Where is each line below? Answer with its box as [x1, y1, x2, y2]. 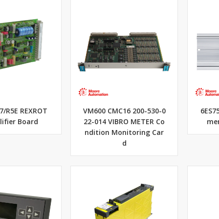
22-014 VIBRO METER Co [84, 118, 165, 126]
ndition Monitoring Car [85, 129, 164, 136]
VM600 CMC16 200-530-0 [83, 108, 166, 115]
